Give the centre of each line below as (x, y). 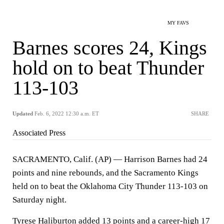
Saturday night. (39, 200)
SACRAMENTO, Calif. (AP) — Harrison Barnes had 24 (110, 159)
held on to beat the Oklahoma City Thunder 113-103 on (110, 186)
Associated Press (39, 133)
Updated (23, 113)
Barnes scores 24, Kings (110, 48)
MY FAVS (178, 23)
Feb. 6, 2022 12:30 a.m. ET (67, 113)
